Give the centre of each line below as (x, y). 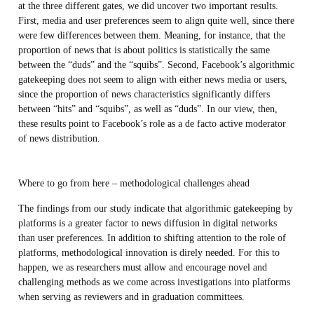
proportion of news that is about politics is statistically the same (144, 50)
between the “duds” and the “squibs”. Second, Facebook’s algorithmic (156, 65)
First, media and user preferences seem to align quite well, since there (156, 21)
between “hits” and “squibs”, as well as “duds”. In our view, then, (148, 109)
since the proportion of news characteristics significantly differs (144, 94)
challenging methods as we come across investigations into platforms (154, 281)
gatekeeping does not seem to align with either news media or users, (152, 80)
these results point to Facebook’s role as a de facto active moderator (152, 124)
